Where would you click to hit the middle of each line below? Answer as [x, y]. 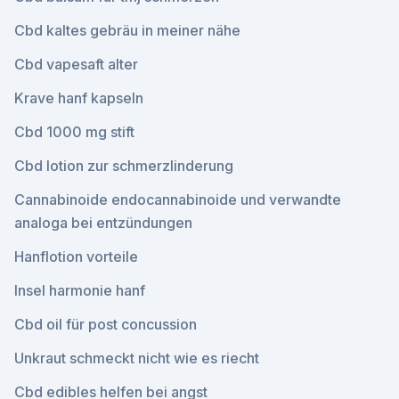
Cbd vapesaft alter [76, 64]
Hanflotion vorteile [76, 256]
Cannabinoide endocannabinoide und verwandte [178, 199]
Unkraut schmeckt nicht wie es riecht [137, 358]
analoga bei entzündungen [103, 223]
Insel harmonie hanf [80, 290]
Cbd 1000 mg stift [74, 132]
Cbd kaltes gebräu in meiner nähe [127, 30]
